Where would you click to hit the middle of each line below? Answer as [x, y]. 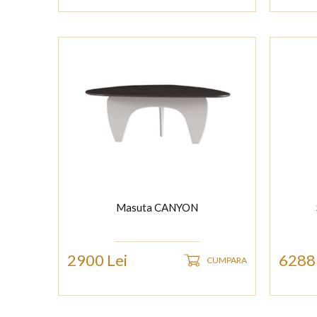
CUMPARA [226, 260]
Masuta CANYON [157, 208]
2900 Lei [97, 260]
